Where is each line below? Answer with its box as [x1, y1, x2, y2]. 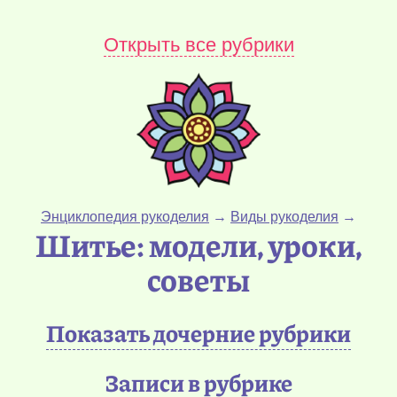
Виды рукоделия [230, 209, 339, 225]
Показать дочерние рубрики [46, 315, 351, 350]
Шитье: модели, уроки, [35, 222, 362, 268]
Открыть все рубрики [103, 33, 294, 56]
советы [147, 256, 250, 302]
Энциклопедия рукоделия [41, 209, 209, 225]
